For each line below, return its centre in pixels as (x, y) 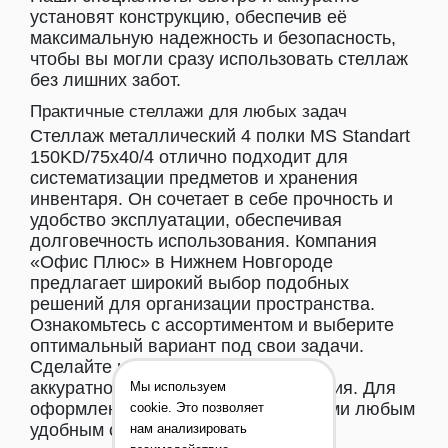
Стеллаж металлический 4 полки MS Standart (220, 136)
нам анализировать (188, 428)
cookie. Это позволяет (197, 407)
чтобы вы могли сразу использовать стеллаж (219, 59)
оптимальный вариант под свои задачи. (197, 346)
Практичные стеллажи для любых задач (188, 111)
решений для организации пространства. (202, 304)
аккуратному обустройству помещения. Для (213, 388)
